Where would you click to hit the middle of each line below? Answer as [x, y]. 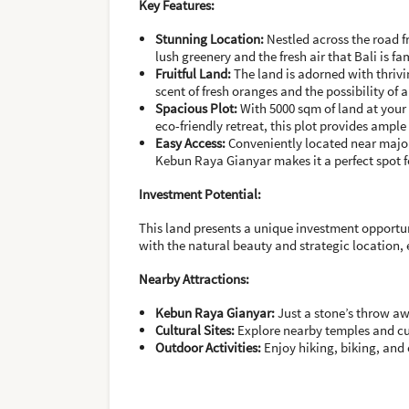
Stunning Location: [210, 39]
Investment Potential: [200, 194]
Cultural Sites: [195, 330]
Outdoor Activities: [208, 347]
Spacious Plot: [196, 108]
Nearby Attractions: [194, 279]
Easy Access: [190, 143]
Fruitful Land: [193, 73]
